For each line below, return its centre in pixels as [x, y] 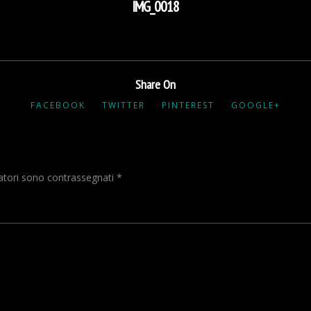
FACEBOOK [58, 105]
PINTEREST [188, 105]
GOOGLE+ [256, 105]
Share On [155, 84]
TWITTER [124, 105]
